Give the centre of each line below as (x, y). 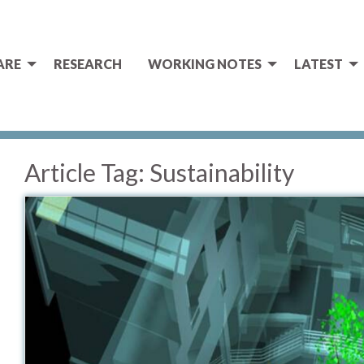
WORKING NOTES (205, 64)
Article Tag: (87, 172)
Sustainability (221, 172)
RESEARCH (88, 64)
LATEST (318, 64)
